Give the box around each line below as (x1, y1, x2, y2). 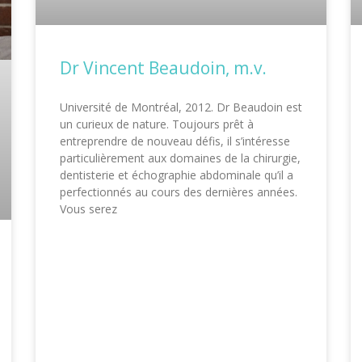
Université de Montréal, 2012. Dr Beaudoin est (60, 99, 302, 116)
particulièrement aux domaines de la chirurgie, (60, 150, 301, 166)
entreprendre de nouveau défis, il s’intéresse (60, 133, 290, 149)
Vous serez (60, 201, 117, 217)
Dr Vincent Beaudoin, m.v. (60, 57, 267, 80)
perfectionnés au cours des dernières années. (60, 184, 297, 200)
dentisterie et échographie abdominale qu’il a (60, 167, 293, 183)
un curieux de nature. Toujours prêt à (60, 116, 254, 133)
